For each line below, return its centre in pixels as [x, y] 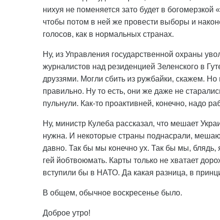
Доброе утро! [67, 213]
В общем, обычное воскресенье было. [112, 193]
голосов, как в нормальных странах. [108, 34]
